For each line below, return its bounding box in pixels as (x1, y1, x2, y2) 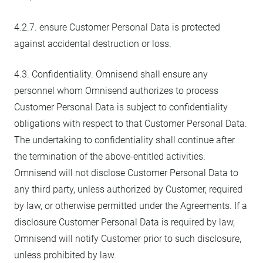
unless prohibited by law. (14, 249, 116, 261)
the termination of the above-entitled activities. (14, 151, 205, 162)
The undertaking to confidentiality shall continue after (14, 134, 235, 146)
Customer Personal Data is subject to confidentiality (14, 102, 228, 113)
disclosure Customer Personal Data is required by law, (14, 217, 235, 228)
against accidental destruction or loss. (14, 38, 171, 49)
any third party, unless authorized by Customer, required (14, 184, 242, 195)
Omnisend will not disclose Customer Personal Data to (14, 167, 238, 178)
